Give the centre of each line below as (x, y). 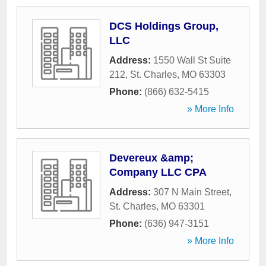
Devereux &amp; (151, 158)
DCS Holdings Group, (164, 26)
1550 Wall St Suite (192, 60)
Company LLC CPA (158, 172)
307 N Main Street (191, 192)
